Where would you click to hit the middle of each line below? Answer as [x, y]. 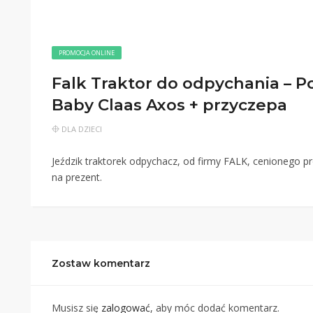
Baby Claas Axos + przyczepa [169, 105]
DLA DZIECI [82, 129]
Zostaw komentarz [101, 263]
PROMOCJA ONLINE [87, 53]
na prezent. [77, 177]
